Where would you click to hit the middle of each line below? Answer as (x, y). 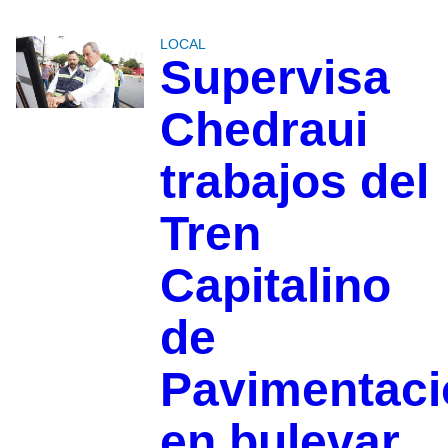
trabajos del (294, 181)
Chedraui (263, 129)
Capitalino (275, 285)
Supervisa (274, 77)
